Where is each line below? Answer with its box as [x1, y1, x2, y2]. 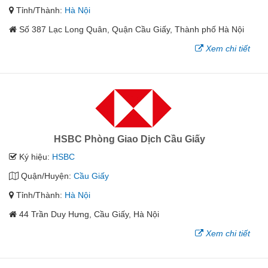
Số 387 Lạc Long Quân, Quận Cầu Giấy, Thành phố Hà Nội [19, 24, 244, 34]
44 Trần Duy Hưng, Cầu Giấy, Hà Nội [19, 209, 159, 219]
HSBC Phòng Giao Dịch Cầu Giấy [54, 133, 205, 144]
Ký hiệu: [17, 151, 52, 162]
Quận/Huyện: [19, 170, 74, 181]
